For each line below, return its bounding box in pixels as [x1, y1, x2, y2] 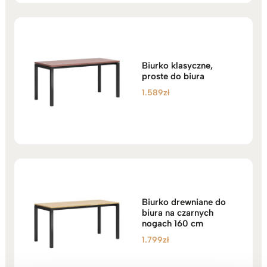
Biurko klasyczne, [142, 60, 213, 72]
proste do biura [142, 71, 205, 82]
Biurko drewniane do [142, 197, 226, 208]
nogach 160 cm [142, 218, 204, 229]
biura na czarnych [142, 207, 214, 219]
